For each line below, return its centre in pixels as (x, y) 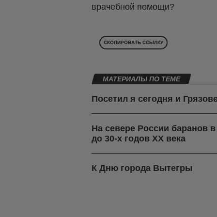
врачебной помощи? (133, 7)
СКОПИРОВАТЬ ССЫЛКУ (133, 43)
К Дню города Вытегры (142, 168)
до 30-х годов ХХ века (139, 139)
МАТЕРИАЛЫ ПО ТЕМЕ (141, 79)
